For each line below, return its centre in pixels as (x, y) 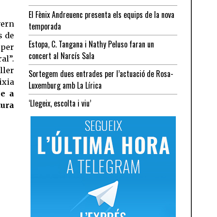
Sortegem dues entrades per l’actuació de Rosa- (101, 74)
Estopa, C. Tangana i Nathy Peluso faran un (92, 44)
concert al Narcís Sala (62, 56)
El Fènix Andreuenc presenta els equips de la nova (102, 15)
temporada (45, 26)
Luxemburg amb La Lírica (65, 85)
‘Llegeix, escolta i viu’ (60, 103)
